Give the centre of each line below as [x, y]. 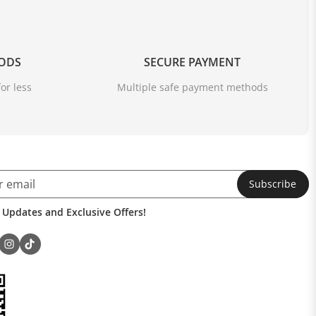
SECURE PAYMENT [192, 62]
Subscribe [273, 184]
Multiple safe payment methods [192, 87]
